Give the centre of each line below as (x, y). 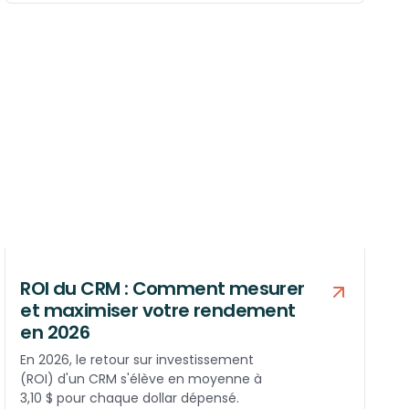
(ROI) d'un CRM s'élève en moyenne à (142, 379)
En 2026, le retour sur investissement (137, 360)
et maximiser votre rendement (158, 311)
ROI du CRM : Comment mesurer (163, 289)
